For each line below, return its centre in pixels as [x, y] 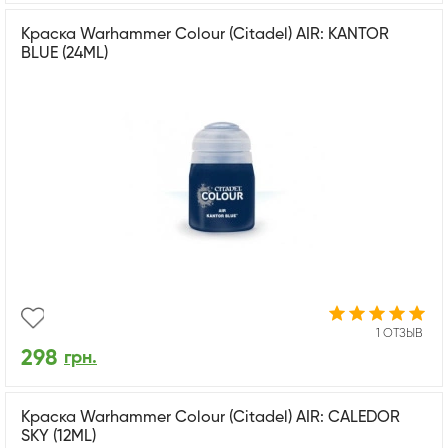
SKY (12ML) [58, 436]
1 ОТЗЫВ [399, 333]
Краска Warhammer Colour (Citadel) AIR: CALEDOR [210, 417]
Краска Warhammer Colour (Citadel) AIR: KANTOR [205, 34]
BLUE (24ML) [64, 53]
